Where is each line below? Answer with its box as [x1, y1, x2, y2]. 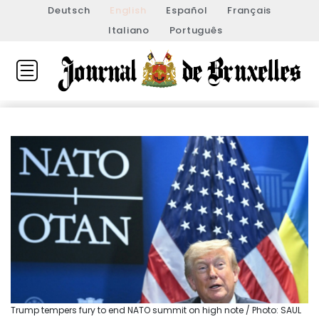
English [110, 4, 147, 17]
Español [166, 4, 208, 17]
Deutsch [48, 4, 90, 17]
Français [227, 4, 271, 17]
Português [169, 23, 223, 37]
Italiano [108, 23, 150, 37]
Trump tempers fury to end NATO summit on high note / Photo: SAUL [11, 304, 301, 317]
